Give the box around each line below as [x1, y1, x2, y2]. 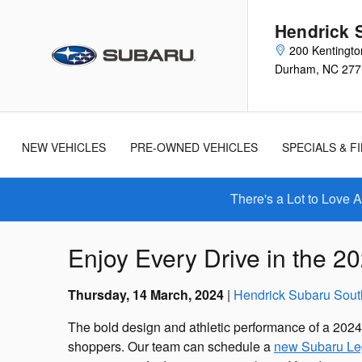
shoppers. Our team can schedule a [68, 337, 274, 356]
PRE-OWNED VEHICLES [130, 139, 258, 155]
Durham [275, 61, 316, 77]
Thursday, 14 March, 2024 [68, 285, 224, 304]
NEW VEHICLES [22, 139, 106, 155]
